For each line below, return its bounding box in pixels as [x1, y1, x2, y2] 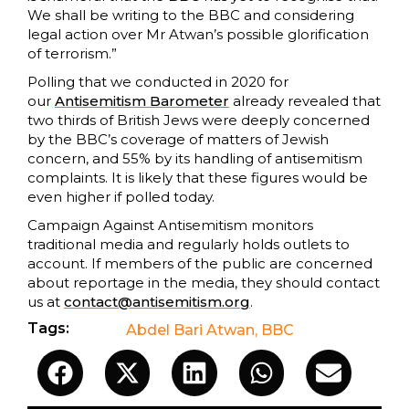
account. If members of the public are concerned [27, 255, 372, 273]
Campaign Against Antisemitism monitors [27, 216, 313, 235]
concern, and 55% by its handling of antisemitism [27, 150, 362, 168]
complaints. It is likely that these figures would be [27, 169, 368, 187]
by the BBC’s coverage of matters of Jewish [27, 131, 329, 149]
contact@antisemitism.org [64, 293, 250, 311]
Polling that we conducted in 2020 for [27, 73, 288, 91]
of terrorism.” [27, 45, 117, 63]
